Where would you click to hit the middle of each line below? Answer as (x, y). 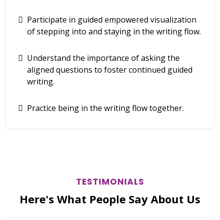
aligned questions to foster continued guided (110, 70)
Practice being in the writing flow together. (105, 108)
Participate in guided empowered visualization (112, 20)
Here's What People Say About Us (110, 199)
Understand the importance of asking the (103, 58)
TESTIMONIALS (110, 182)
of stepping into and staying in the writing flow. (114, 31)
